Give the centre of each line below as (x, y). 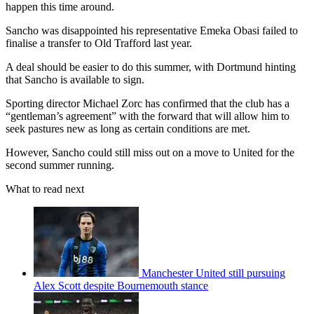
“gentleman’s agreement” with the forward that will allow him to (148, 116)
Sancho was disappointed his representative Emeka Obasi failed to (152, 31)
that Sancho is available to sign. (75, 80)
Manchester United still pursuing (213, 273)
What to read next (45, 189)
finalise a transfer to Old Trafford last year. (99, 43)
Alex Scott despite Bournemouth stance (121, 286)
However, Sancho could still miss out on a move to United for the (150, 153)
